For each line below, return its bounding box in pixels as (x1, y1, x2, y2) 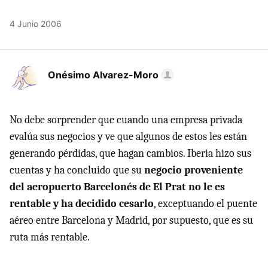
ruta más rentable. (10, 230, 90, 243)
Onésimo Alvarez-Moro (48, 68, 159, 81)
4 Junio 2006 (10, 18, 62, 29)
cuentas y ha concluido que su (10, 163, 144, 176)
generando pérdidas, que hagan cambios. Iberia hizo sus (10, 147, 251, 160)
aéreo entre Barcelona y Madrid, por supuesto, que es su (10, 214, 253, 227)
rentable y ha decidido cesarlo (10, 197, 154, 210)
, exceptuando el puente (154, 197, 257, 210)
